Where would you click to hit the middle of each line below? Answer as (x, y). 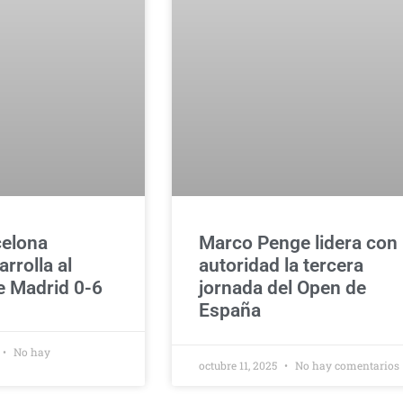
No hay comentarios (345, 365)
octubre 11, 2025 (239, 365)
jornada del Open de (282, 288)
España (229, 310)
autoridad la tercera (281, 265)
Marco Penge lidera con (298, 243)
